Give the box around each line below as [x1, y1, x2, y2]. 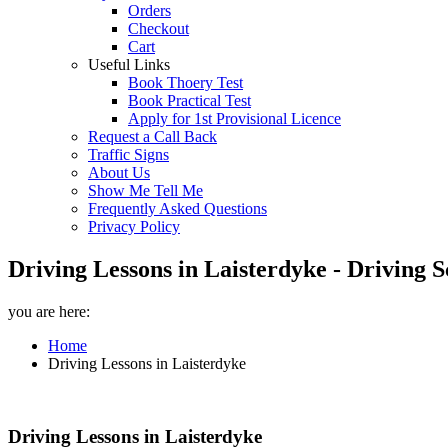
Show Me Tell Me [88, 182, 203, 199]
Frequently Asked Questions [88, 200, 267, 217]
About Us [88, 164, 150, 181]
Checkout [128, 20, 189, 37]
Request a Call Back [88, 128, 217, 145]
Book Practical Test [128, 92, 251, 109]
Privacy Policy [88, 218, 180, 235]
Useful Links [88, 56, 170, 73]
